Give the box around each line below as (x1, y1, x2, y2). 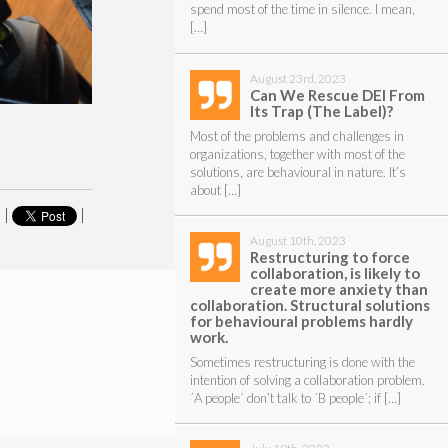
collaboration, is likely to (249, 263, 420, 282)
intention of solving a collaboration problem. (189, 371, 425, 388)
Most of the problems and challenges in (189, 127, 404, 144)
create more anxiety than (249, 279, 428, 298)
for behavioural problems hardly (189, 311, 413, 330)
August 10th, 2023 (249, 232, 346, 248)
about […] (189, 181, 241, 198)
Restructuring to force (249, 247, 410, 266)
